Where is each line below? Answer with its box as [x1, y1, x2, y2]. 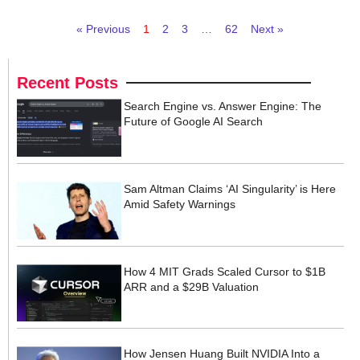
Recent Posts [17, 74, 118, 92]
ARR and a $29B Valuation [124, 280, 260, 293]
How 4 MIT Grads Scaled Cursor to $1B [124, 264, 326, 278]
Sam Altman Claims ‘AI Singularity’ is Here [124, 182, 337, 196]
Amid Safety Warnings [124, 198, 236, 211]
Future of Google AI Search [124, 115, 264, 129]
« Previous [76, 22, 130, 36]
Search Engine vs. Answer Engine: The [124, 100, 322, 113]
